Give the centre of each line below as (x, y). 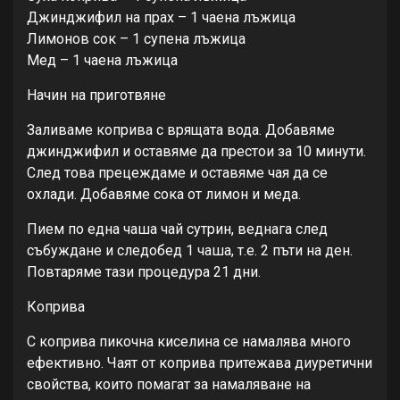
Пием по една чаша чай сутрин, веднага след (177, 229)
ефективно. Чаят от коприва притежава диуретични (200, 362)
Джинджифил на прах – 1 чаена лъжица (161, 17)
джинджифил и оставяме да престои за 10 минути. (196, 151)
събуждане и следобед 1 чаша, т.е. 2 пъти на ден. (190, 250)
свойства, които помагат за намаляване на (169, 384)
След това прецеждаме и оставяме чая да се (177, 172)
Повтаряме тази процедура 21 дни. (144, 271)
